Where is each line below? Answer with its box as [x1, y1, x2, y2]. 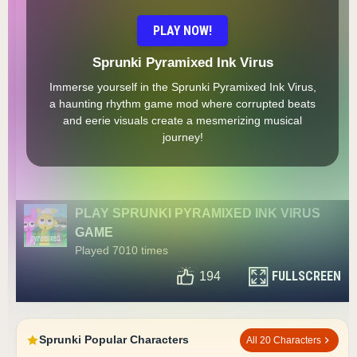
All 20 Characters [246, 334, 321, 346]
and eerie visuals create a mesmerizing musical [63, 113, 302, 127]
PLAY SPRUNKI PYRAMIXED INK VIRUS [75, 206, 320, 220]
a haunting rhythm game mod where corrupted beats [49, 96, 316, 110]
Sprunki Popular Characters [39, 333, 189, 347]
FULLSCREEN [272, 268, 341, 284]
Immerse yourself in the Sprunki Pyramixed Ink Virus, [49, 80, 316, 93]
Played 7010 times [75, 243, 168, 257]
